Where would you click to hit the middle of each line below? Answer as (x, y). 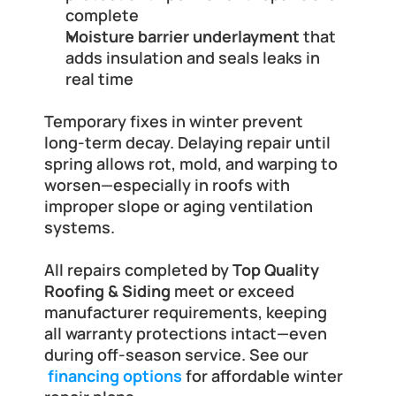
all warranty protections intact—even (186, 334)
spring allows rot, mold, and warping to (191, 164)
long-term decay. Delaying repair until (187, 143)
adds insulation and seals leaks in (193, 58)
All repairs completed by (138, 270)
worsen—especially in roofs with (167, 185)
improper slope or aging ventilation (179, 206)
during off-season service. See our (176, 355)
